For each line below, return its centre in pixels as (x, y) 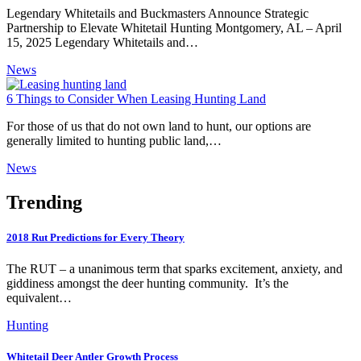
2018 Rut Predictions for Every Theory (95, 237)
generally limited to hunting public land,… (114, 140)
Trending (44, 202)
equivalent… (39, 298)
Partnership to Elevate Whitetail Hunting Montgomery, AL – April (174, 27)
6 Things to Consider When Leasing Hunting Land (136, 98)
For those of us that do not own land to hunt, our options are (159, 126)
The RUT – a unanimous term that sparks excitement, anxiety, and (174, 269)
